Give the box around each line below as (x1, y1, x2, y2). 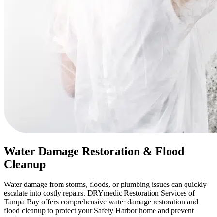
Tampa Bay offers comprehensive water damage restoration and (4, 198, 198, 206)
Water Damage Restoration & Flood (4, 144, 184, 157)
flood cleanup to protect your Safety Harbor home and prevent (4, 206, 194, 215)
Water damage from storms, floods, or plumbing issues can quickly (4, 180, 207, 189)
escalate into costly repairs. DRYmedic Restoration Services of (4, 189, 195, 198)
